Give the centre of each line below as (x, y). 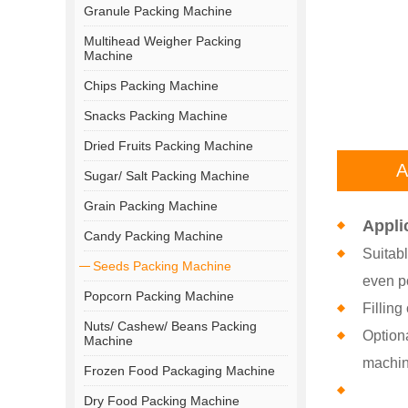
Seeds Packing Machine (162, 265)
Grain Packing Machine (151, 205)
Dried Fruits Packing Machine (168, 145)
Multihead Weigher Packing (163, 41)
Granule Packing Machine (158, 10)
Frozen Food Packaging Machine (179, 370)
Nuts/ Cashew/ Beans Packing (170, 326)
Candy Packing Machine (153, 235)
